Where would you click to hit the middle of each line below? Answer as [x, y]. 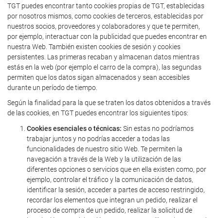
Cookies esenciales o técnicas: [74, 128]
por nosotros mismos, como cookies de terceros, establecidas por [105, 16]
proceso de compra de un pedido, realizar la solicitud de [109, 210]
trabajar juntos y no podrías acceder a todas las [98, 138]
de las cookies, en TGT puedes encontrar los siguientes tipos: [98, 113]
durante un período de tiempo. [52, 87]
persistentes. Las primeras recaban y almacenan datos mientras [103, 57]
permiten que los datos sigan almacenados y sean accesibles [99, 77]
